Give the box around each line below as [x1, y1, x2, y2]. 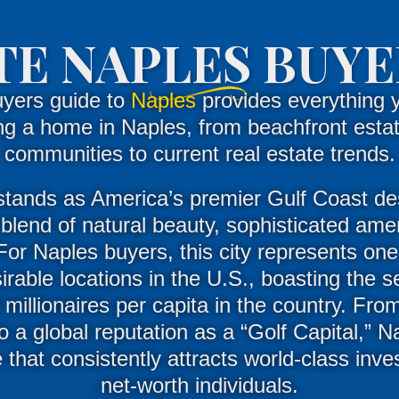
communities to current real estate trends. [4, 141, 395, 166]
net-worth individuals [101, 372, 292, 397]
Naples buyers [32, 239, 167, 264]
